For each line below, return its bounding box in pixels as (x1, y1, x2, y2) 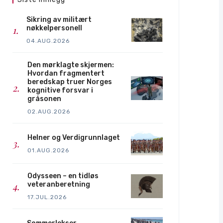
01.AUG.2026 (27, 146, 69, 154)
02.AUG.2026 (27, 108, 70, 115)
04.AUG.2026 (26, 37, 70, 45)
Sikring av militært (26, 15, 92, 24)
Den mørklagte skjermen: (27, 61, 114, 70)
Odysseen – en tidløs (27, 172, 99, 181)
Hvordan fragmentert (27, 69, 105, 78)
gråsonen (27, 95, 61, 104)
